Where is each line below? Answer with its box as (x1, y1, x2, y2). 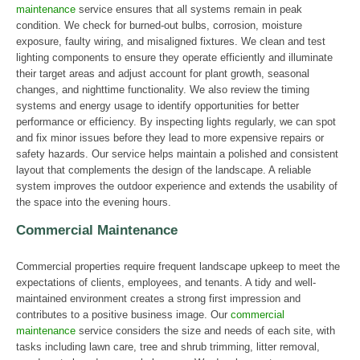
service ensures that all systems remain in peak (76, 3, 302, 15)
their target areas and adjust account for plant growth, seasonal (16, 67, 309, 80)
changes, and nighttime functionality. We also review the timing (16, 84, 309, 96)
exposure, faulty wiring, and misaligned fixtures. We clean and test (16, 35, 325, 47)
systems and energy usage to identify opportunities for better (16, 100, 299, 112)
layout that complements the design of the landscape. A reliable (16, 164, 311, 176)
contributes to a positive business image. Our (16, 309, 231, 321)
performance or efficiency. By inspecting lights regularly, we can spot (16, 116, 336, 128)
